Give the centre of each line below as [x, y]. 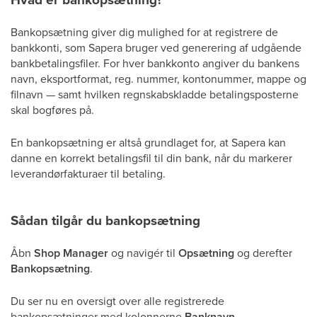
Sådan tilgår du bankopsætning [105, 220]
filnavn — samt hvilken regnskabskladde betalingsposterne [155, 94]
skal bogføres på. [52, 110]
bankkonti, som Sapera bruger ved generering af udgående [156, 47]
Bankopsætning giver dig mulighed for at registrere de [144, 32]
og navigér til [143, 253]
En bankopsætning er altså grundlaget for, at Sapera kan [148, 142]
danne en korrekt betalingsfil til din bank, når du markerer [151, 158]
